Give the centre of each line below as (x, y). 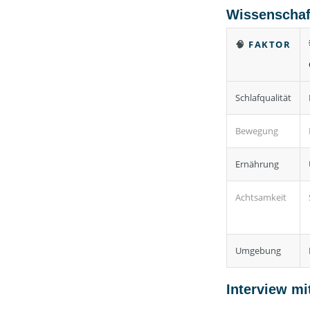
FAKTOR (270, 44)
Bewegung (257, 130)
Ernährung (257, 164)
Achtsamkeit (261, 197)
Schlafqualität (263, 97)
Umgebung (258, 250)
